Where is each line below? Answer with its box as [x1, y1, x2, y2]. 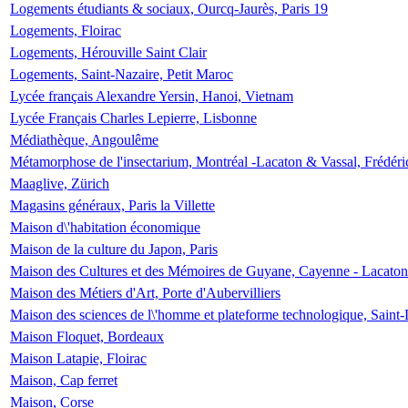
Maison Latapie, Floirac [10, 351, 147, 366]
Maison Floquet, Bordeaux [10, 329, 164, 344]
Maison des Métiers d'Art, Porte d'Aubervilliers [10, 285, 280, 301]
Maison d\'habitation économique [10, 219, 200, 235]
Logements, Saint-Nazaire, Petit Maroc [10, 66, 233, 82]
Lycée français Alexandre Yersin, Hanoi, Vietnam [10, 88, 293, 104]
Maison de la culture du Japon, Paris [10, 241, 218, 257]
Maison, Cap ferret [10, 372, 117, 388]
